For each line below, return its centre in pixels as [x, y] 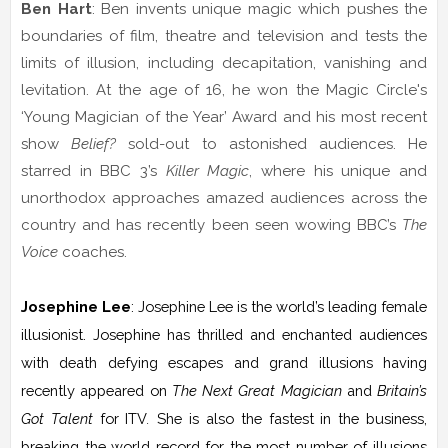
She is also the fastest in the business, [292, 418]
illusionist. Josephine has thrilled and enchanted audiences [224, 334]
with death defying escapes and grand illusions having [224, 362]
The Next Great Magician [256, 390]
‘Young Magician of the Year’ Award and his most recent [224, 116]
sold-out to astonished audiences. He [272, 143]
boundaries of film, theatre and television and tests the [224, 35]
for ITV [120, 418]
